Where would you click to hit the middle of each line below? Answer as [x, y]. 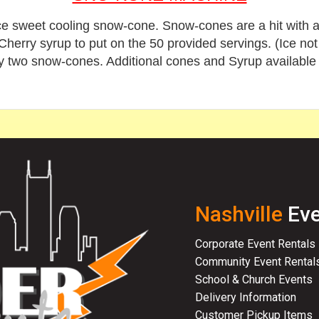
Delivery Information [246, 297]
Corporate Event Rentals [255, 244]
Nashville [239, 214]
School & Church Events [254, 279]
